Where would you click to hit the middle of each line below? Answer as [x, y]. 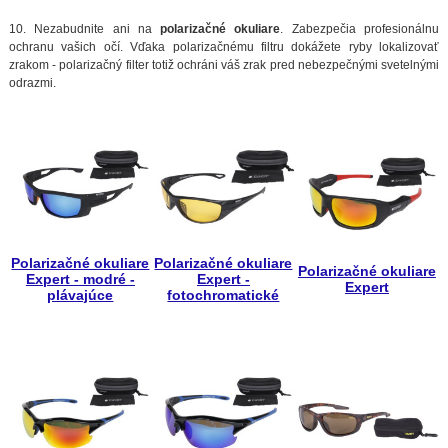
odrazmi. [33, 82]
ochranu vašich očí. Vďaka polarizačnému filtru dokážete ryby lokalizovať [224, 46]
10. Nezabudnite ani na [84, 28]
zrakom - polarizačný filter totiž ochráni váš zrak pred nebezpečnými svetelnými [224, 64]
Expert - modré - [80, 279]
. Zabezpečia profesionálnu [360, 28]
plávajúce [80, 295]
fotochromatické [223, 295]
